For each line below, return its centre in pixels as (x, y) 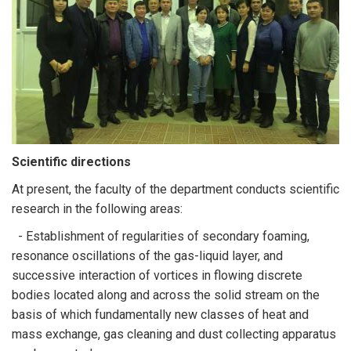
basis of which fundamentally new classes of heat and (160, 315)
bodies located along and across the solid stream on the (166, 295)
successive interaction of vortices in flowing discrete (157, 275)
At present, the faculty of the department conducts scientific (175, 189)
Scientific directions (71, 162)
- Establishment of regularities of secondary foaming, (161, 236)
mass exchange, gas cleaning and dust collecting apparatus (174, 334)
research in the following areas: (97, 209)
